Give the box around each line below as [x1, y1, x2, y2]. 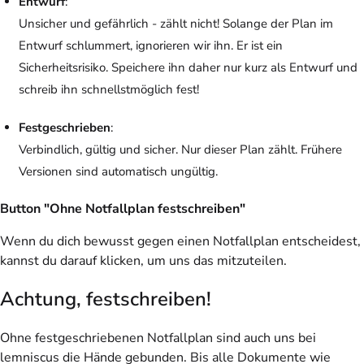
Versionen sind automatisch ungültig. [18, 162, 218, 180]
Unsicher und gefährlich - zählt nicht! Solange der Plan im [18, 15, 333, 32]
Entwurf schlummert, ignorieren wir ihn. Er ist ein [18, 37, 283, 54]
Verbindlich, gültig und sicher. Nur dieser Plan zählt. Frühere [18, 141, 342, 158]
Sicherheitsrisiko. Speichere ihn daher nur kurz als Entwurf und [18, 58, 357, 76]
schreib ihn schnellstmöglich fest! [18, 80, 199, 97]
